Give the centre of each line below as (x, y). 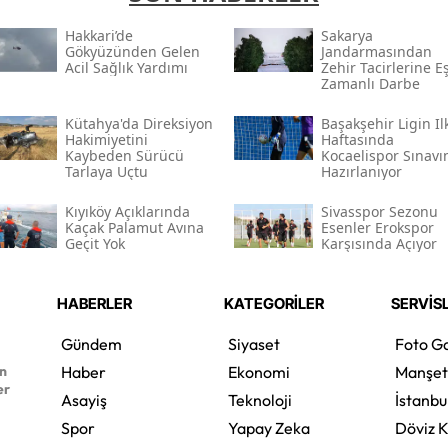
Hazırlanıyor (361, 172)
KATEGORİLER (273, 304)
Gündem (91, 344)
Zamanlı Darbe (370, 84)
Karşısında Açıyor (378, 244)
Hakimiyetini (106, 140)
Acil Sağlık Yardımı (126, 68)
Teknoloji (259, 400)
